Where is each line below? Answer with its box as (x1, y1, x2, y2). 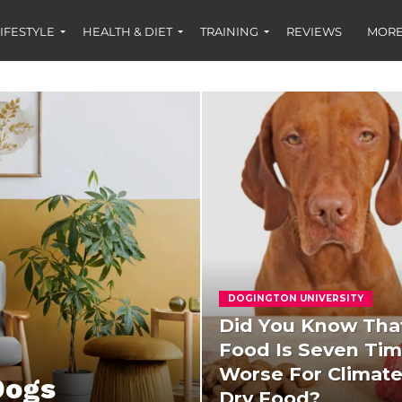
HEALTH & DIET (83, 23, 172, 39)
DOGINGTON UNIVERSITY (228, 293, 364, 304)
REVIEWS (286, 23, 342, 39)
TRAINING (200, 23, 258, 39)
